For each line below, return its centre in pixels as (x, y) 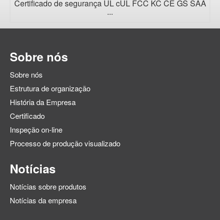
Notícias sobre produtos (48, 187)
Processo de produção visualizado (65, 143)
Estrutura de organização (50, 88)
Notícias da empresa (43, 200)
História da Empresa (43, 102)
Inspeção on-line (36, 130)
